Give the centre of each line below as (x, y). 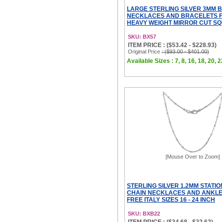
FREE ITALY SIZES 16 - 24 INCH (171, 200)
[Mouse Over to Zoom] (193, 157)
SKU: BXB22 (144, 214)
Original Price (145, 52)
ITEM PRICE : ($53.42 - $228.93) (172, 45)
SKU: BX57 (142, 37)
